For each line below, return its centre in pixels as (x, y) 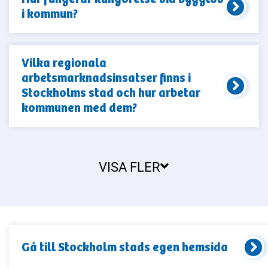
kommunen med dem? (79, 108)
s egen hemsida (186, 247)
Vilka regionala (64, 63)
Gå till (39, 247)
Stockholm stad (101, 247)
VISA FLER (130, 166)
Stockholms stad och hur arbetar (111, 93)
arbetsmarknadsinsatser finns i (106, 78)
